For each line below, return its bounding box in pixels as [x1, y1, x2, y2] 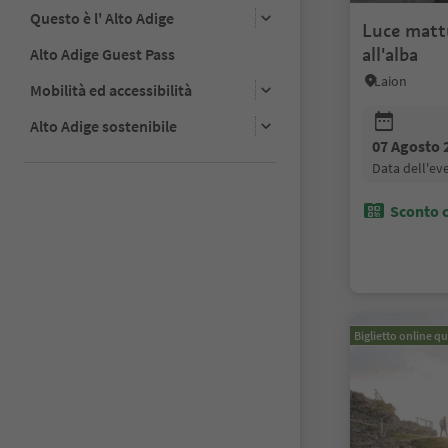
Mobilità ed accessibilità [30, 79, 192, 100]
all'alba [362, 43, 418, 66]
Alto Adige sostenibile [30, 115, 177, 136]
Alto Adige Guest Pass [30, 43, 175, 64]
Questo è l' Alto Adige [30, 7, 174, 28]
